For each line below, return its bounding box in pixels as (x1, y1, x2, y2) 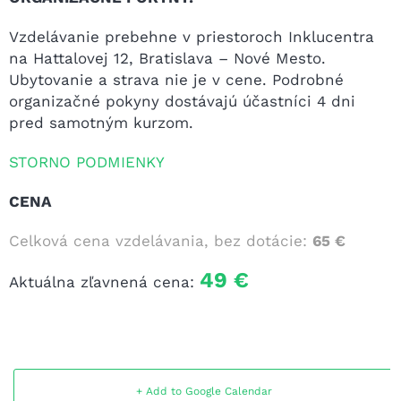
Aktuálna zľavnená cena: (9, 272, 200, 291)
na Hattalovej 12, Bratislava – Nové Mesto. (9, 48, 326, 67)
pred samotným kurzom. (9, 113, 193, 132)
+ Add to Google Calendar (135, 384, 272, 397)
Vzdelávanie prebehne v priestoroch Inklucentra (9, 27, 374, 46)
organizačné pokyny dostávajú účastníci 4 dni (9, 91, 355, 110)
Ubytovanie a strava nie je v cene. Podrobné (9, 70, 344, 89)
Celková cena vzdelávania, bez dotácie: (9, 231, 312, 250)
